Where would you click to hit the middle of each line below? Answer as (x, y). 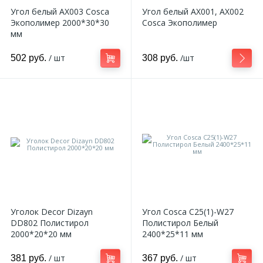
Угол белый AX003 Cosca (60, 11)
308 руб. (160, 58)
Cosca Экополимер (180, 23)
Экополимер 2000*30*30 (60, 23)
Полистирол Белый (180, 223)
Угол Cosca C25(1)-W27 (188, 212)
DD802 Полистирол (50, 223)
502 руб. (30, 58)
